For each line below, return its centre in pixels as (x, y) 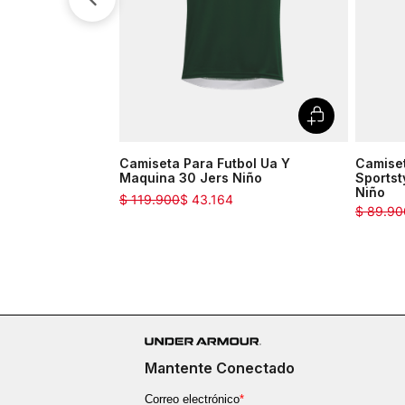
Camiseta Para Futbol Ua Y (205, 164)
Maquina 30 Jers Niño (191, 178)
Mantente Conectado (220, 368)
